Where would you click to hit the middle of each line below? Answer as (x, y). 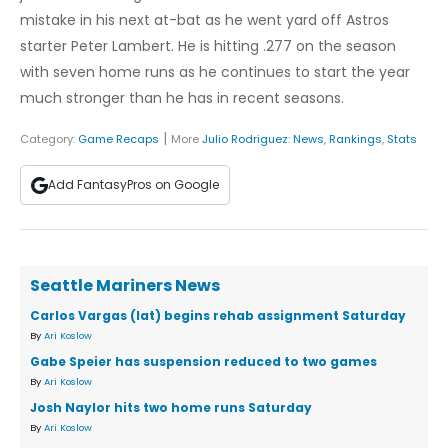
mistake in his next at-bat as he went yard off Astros (204, 20)
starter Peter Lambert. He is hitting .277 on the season (208, 46)
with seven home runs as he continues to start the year (215, 72)
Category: (49, 139)
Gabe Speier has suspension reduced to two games (203, 362)
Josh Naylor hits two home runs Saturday (171, 408)
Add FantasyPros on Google (133, 185)
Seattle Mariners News (125, 286)
